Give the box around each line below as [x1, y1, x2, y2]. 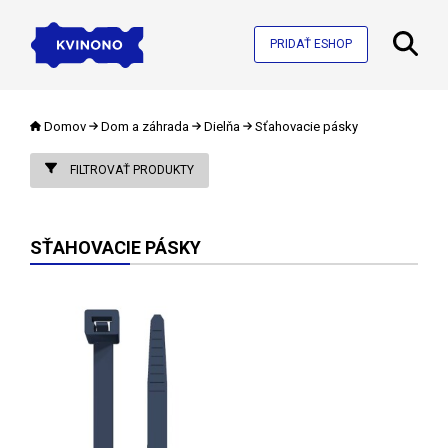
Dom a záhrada [101, 118, 189, 134]
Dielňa [203, 118, 240, 134]
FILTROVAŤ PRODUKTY [67, 162, 194, 177]
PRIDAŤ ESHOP [270, 37, 352, 52]
